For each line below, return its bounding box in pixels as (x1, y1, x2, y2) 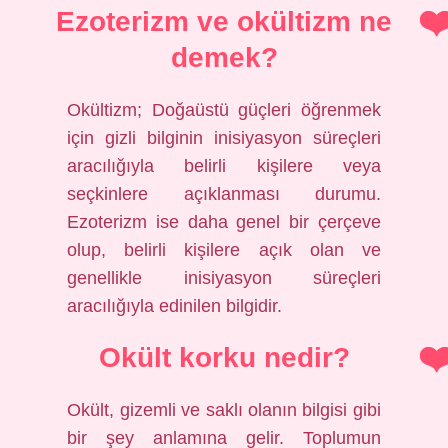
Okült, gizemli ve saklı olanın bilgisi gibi (67, 400, 381, 420)
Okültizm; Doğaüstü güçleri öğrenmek (67, 100, 381, 120)
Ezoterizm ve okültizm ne (56, 6, 392, 37)
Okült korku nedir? (98, 342, 350, 373)
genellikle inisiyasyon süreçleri (67, 268, 381, 288)
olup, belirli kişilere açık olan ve (67, 240, 381, 260)
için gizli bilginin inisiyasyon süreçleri (67, 128, 381, 148)
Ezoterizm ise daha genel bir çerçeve (67, 212, 381, 232)
